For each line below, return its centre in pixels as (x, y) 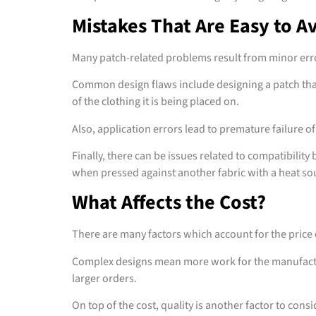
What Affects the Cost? (169, 203)
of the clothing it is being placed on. (157, 102)
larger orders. (105, 278)
